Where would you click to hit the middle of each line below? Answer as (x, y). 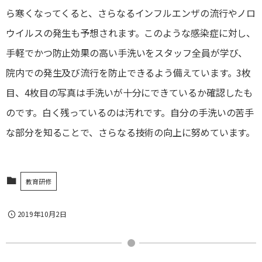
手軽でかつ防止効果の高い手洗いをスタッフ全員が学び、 (127, 53)
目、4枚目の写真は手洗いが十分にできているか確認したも (130, 93)
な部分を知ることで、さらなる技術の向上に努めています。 (131, 132)
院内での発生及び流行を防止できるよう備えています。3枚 (129, 73)
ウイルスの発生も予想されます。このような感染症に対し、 (131, 33)
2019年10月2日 (42, 214)
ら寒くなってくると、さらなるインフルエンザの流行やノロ (131, 13)
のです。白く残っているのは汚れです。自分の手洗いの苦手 (130, 113)
